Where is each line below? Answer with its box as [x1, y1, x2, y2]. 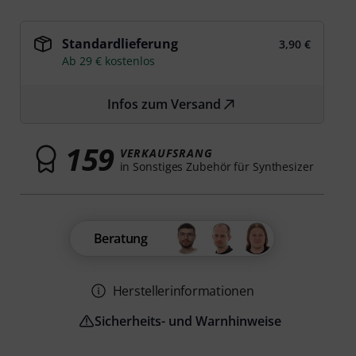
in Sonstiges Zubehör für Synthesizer [119, 158, 314, 174]
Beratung [93, 230, 148, 247]
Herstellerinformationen [112, 282, 254, 300]
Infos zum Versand [107, 95, 222, 113]
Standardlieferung [62, 35, 179, 52]
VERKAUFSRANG [119, 145, 213, 161]
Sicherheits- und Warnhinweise [95, 312, 282, 330]
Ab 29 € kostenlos [62, 53, 156, 68]
